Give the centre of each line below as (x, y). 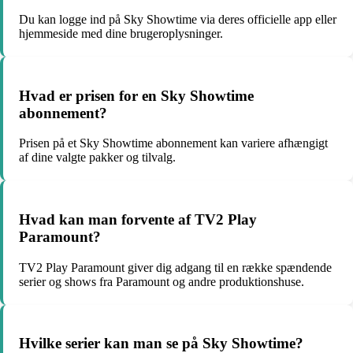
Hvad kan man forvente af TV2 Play (138, 220)
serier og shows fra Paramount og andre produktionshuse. (162, 281)
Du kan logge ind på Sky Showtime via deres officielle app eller (178, 19)
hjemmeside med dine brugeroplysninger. (121, 33)
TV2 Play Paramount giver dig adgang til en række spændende (175, 267)
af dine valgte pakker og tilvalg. (97, 158)
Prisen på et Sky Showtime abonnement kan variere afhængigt (173, 143)
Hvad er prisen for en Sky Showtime (136, 95)
